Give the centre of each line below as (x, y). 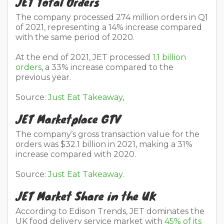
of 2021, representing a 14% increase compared (109, 27)
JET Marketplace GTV (68, 119)
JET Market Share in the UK (86, 196)
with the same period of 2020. (75, 37)
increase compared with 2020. (76, 154)
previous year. (44, 77)
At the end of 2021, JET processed (84, 57)
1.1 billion (169, 57)
